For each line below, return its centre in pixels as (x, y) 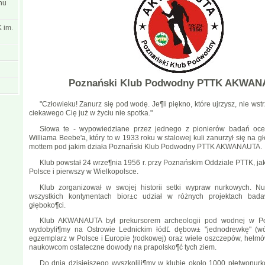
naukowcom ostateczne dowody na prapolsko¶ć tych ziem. (123, 248)
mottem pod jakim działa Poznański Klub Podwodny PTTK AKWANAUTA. (146, 146)
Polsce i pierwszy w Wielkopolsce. (84, 171)
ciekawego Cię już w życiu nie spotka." (91, 113)
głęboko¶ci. (47, 205)
